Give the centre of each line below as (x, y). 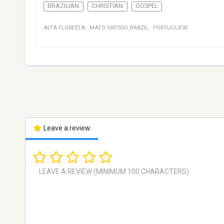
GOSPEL (146, 6)
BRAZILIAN (63, 6)
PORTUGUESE (170, 28)
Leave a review (66, 128)
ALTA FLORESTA (64, 28)
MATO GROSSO (108, 28)
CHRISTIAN (107, 6)
